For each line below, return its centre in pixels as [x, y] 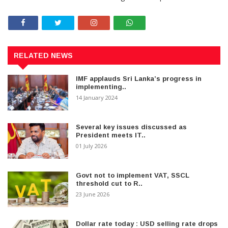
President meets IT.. [111, 135]
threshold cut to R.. [109, 183]
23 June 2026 [93, 194]
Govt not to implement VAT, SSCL [133, 175]
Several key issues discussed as [132, 127]
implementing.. [101, 87]
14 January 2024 [97, 97]
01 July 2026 [92, 146]
